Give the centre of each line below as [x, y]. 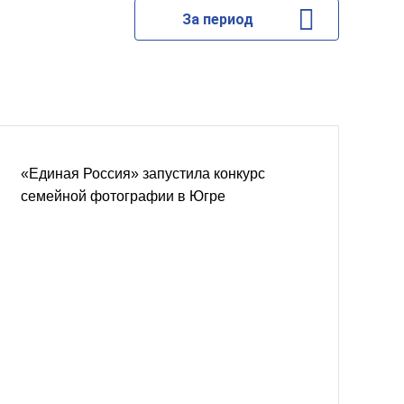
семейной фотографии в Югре [123, 196]
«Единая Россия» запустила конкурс [143, 174]
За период [217, 19]
